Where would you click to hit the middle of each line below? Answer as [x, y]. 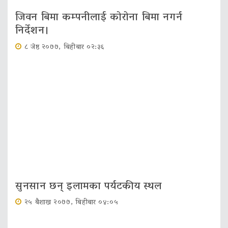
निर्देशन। [33, 31]
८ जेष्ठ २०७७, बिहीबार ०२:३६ [65, 47]
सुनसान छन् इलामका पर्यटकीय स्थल [89, 187]
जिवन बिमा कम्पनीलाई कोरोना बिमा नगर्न [99, 18]
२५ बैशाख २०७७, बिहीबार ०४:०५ [71, 203]
